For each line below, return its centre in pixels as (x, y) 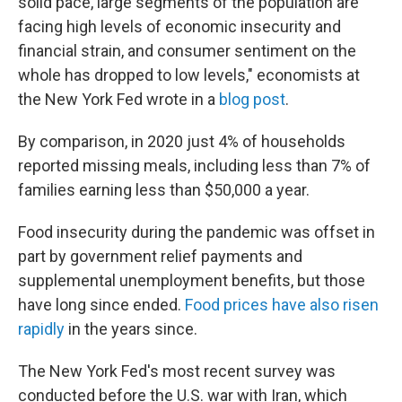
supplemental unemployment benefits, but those (192, 280)
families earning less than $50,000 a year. (164, 190)
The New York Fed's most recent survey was (177, 371)
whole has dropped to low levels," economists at (189, 75)
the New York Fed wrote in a (118, 99)
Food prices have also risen (282, 305)
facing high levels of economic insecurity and (179, 26)
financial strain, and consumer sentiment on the (187, 51)
